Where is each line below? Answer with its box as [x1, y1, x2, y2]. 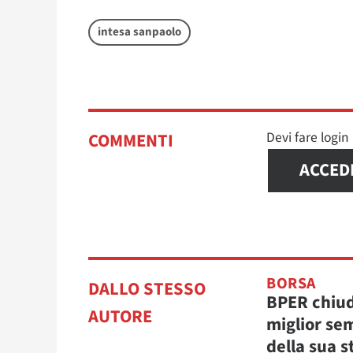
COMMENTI [88, 128, 173, 154]
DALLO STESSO [88, 276, 206, 302]
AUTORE [88, 303, 152, 329]
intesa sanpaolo [98, 23, 181, 40]
